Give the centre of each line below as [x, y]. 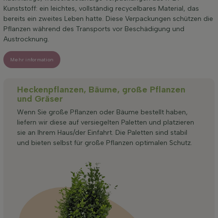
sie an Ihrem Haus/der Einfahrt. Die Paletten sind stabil [102, 133]
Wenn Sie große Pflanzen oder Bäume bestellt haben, [102, 112]
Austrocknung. [26, 39]
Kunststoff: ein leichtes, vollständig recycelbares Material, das [101, 9]
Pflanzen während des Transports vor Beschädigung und [94, 29]
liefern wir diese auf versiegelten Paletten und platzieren [106, 123]
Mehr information [32, 59]
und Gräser [40, 99]
